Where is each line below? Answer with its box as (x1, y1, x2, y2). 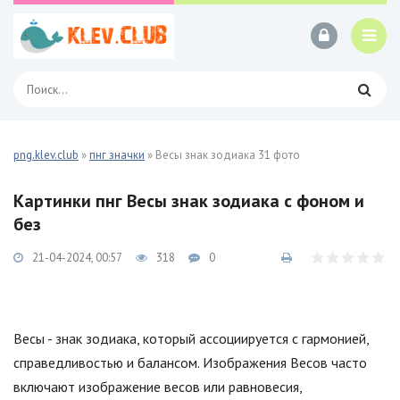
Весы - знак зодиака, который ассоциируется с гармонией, (13, 329, 369, 347)
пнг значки (89, 147, 145, 162)
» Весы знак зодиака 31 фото (145, 147, 300, 162)
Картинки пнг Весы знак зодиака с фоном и (13, 189, 364, 212)
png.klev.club (13, 147, 79, 162)
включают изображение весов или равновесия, (13, 378, 302, 396)
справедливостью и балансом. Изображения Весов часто (13, 354, 367, 371)
